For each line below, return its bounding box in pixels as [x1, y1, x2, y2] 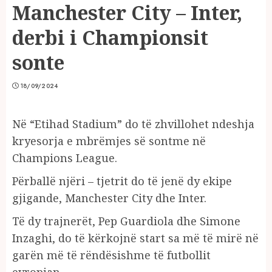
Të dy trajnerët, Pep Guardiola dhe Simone [12, 213, 240, 228]
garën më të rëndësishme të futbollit [12, 247, 211, 262]
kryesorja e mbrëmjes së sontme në [12, 133, 206, 148]
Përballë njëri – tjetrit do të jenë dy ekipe [12, 173, 232, 188]
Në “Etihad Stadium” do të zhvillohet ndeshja [12, 116, 254, 131]
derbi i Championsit [12, 24, 208, 50]
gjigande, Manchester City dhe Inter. [12, 190, 206, 205]
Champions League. [12, 150, 117, 165]
